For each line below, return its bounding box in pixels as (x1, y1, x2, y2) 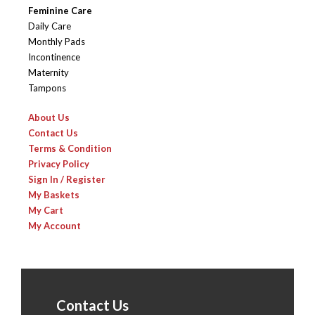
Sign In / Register (28, 174, 105, 186)
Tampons (28, 82, 66, 94)
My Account (28, 220, 81, 232)
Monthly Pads (28, 36, 85, 48)
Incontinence (28, 51, 80, 63)
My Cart (28, 205, 63, 217)
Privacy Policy (28, 158, 89, 170)
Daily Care (28, 20, 71, 32)
